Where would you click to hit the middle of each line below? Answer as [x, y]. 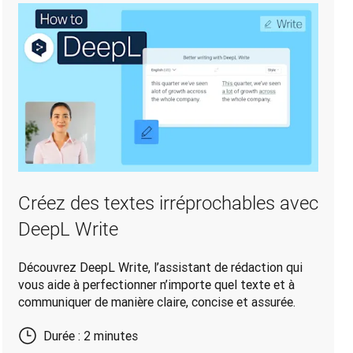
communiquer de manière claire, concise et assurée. [156, 302]
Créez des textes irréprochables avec [168, 204]
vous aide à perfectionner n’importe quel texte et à [156, 285]
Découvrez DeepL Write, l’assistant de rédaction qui [160, 268]
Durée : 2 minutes [90, 336]
